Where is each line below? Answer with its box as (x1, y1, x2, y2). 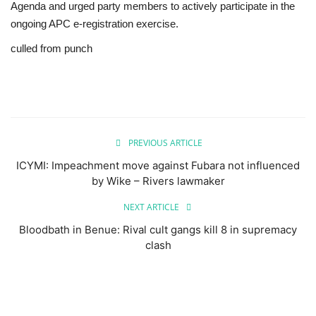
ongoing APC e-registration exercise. (11, 17, 178, 30)
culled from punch (11, 42, 95, 54)
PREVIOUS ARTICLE (128, 136, 202, 149)
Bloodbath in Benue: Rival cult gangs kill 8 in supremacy (19, 222, 297, 236)
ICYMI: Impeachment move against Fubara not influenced (16, 158, 300, 172)
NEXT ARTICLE (123, 200, 179, 213)
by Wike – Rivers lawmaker (91, 174, 225, 188)
